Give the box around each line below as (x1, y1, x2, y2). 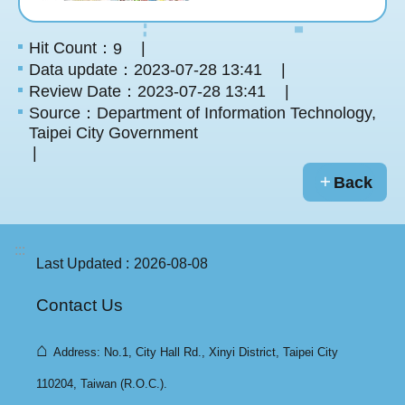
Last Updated (36, 255, 122, 271)
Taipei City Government (29, 124, 198, 143)
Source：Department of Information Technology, (29, 104, 376, 123)
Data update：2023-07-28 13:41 (29, 61, 262, 80)
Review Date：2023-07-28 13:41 (29, 82, 266, 101)
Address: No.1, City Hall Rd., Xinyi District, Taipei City (53, 344, 338, 359)
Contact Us (36, 295, 123, 315)
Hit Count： (29, 39, 113, 58)
